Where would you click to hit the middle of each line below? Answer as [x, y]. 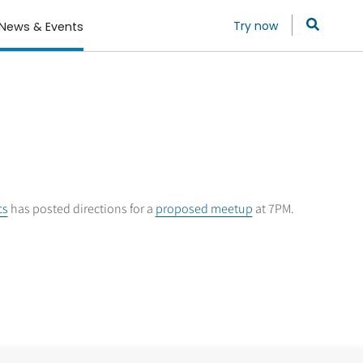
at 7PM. [273, 208]
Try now [256, 26]
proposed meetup [204, 208]
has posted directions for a [81, 208]
